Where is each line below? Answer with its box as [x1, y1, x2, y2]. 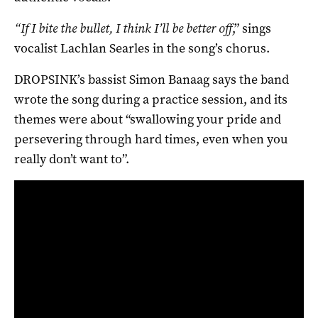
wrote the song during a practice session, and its [14, 90, 287, 108]
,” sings [232, 19, 271, 37]
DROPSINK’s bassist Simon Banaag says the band [14, 70, 289, 88]
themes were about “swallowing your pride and [14, 110, 281, 128]
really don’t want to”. [14, 150, 129, 168]
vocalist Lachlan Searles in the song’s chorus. [14, 39, 270, 57]
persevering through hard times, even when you [14, 130, 288, 148]
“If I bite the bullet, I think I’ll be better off [14, 19, 232, 37]
